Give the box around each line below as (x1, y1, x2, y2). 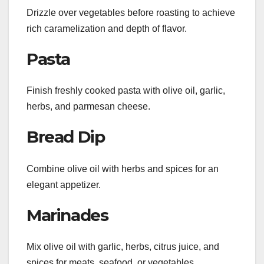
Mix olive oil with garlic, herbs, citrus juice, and (27, 242, 219, 252)
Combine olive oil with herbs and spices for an (27, 163, 219, 174)
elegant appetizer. (27, 179, 101, 190)
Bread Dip (27, 127, 105, 147)
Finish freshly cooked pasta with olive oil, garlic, (27, 85, 225, 96)
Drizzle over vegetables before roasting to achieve (27, 8, 235, 18)
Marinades (27, 204, 108, 225)
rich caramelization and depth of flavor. (27, 24, 187, 34)
